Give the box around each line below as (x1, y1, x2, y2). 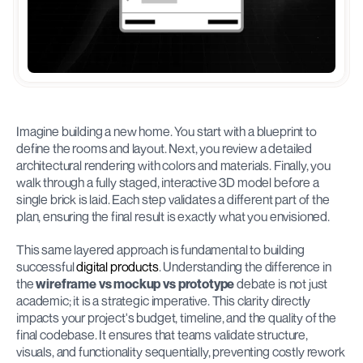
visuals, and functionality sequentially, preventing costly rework (16, 344, 345, 360)
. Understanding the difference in (158, 258, 331, 275)
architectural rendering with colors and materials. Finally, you (16, 157, 331, 173)
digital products (76, 258, 159, 275)
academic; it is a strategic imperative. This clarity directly (16, 293, 311, 309)
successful (16, 258, 77, 275)
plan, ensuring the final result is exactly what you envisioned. (16, 208, 330, 224)
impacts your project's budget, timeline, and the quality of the (16, 310, 336, 326)
